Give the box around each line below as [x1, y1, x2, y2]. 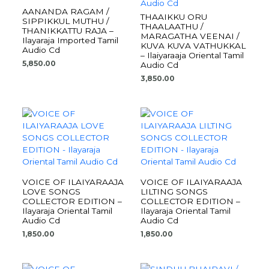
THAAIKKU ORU [141, 11, 207, 22]
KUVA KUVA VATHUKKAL [141, 40, 246, 50]
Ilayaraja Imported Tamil [22, 35, 119, 45]
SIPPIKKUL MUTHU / [22, 16, 110, 26]
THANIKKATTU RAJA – [22, 25, 114, 35]
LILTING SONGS [141, 186, 208, 196]
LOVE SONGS [22, 186, 81, 196]
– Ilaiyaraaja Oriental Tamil [141, 50, 244, 60]
